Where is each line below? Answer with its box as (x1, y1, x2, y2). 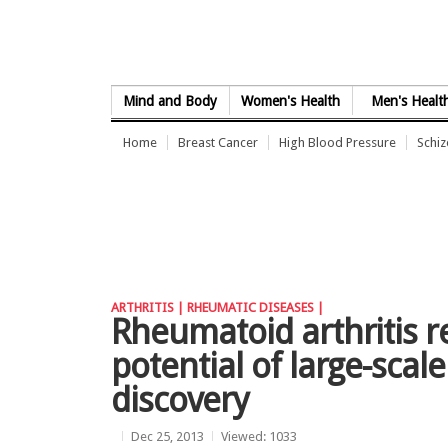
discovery (111, 380, 249, 420)
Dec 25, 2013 (131, 428, 204, 444)
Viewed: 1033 (221, 428, 297, 444)
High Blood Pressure (279, 135, 396, 150)
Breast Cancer (178, 135, 258, 150)
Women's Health (241, 93, 341, 109)
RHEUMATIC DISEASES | (187, 300, 324, 315)
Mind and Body (123, 93, 218, 109)
